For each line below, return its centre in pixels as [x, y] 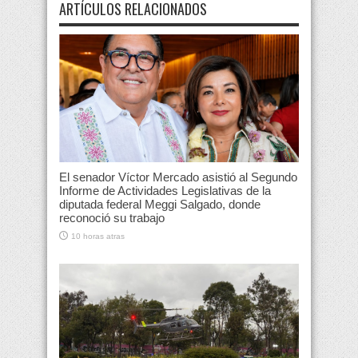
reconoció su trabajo [112, 218]
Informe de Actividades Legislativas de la [165, 191]
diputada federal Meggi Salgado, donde [160, 205]
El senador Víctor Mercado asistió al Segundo [178, 177]
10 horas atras [98, 237]
